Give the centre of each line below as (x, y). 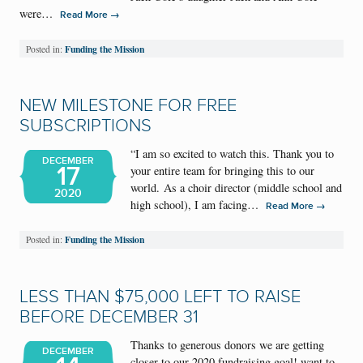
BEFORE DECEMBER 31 (109, 318)
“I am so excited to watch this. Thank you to (233, 154)
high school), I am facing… (199, 205)
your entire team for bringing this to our (223, 171)
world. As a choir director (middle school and (237, 188)
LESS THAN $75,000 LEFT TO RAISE (160, 297)
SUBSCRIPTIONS (85, 126)
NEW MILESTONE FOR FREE (128, 106)
